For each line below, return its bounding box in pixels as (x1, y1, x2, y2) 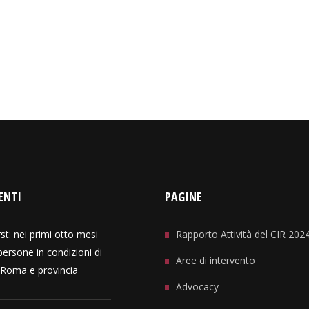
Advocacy (176, 280, 219, 293)
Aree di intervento (176, 254, 255, 267)
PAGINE (165, 188, 202, 205)
